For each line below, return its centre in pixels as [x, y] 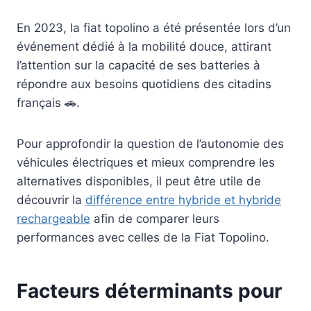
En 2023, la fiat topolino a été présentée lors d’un [154, 28]
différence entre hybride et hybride [183, 200]
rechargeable [53, 219]
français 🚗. [48, 103]
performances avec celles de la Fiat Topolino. [143, 238]
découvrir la [51, 200]
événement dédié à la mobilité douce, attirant [144, 47]
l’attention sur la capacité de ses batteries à [138, 66]
